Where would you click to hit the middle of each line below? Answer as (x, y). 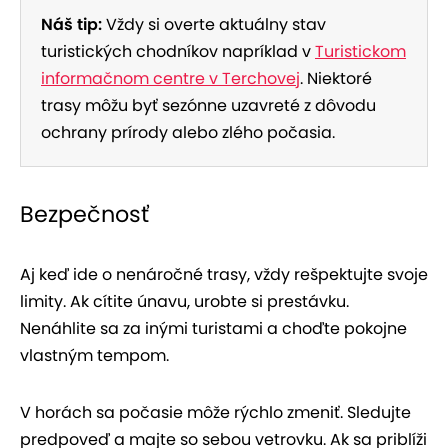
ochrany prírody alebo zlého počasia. (188, 133)
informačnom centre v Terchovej (170, 79)
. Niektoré (336, 79)
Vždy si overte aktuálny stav (214, 25)
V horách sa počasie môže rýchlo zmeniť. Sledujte (215, 413)
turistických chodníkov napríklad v (178, 52)
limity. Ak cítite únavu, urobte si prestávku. (184, 302)
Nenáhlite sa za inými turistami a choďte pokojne (213, 329)
